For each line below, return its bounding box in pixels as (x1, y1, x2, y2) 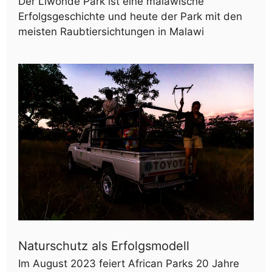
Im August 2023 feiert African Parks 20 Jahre (18, 257, 239, 270)
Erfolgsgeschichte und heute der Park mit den (18, 10, 242, 22)
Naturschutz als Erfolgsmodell (18, 239, 189, 254)
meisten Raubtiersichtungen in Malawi (18, 25, 204, 38)
